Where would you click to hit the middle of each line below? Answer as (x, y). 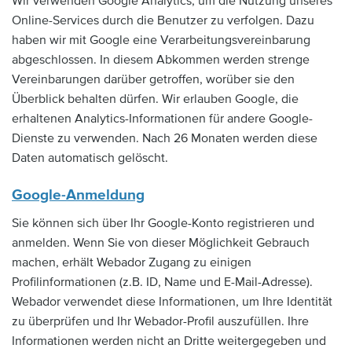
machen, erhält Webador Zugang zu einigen (132, 262)
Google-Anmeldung (78, 195)
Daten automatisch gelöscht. (90, 158)
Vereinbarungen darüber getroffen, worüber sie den (153, 79)
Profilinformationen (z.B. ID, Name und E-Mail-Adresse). (162, 282)
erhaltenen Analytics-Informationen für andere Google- (162, 119)
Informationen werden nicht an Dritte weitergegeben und (169, 341)
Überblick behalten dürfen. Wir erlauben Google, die (155, 99)
